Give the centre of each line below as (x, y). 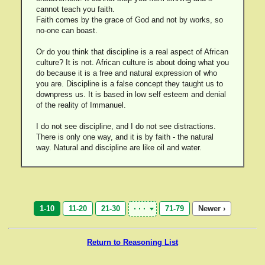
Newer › (211, 209)
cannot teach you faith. (75, 9)
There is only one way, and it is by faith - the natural (125, 137)
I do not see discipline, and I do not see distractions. (126, 126)
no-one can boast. (67, 30)
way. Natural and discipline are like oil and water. (119, 148)
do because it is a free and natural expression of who (126, 73)
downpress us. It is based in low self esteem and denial (131, 94)
